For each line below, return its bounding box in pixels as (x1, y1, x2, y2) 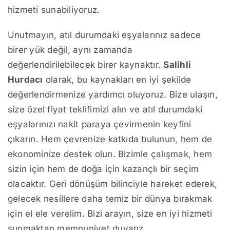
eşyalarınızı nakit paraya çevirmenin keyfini (8, 119, 191, 130)
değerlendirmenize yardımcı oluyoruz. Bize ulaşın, (8, 89, 218, 100)
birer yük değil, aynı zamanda (8, 45, 132, 55)
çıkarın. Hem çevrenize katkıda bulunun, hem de (8, 134, 213, 145)
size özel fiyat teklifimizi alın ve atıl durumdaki (8, 104, 202, 115)
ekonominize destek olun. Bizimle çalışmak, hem (8, 149, 213, 160)
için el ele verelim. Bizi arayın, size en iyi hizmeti (8, 208, 213, 219)
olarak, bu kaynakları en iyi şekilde (43, 74, 191, 85)
